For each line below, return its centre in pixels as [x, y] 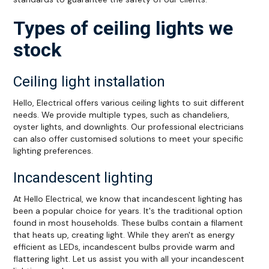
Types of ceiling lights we [123, 28]
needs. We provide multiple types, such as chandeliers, [122, 114]
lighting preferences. [53, 150]
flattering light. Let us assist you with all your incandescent [129, 258]
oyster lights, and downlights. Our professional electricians [129, 126]
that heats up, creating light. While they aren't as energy [124, 234]
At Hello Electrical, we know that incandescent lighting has [128, 198]
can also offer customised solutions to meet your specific [128, 138]
